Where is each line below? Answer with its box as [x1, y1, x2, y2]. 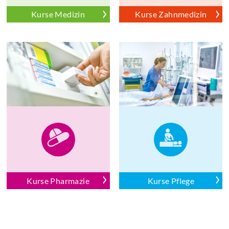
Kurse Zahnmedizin [135, 9, 207, 19]
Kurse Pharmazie [27, 175, 89, 186]
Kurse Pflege [147, 175, 195, 186]
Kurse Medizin [31, 9, 85, 19]
